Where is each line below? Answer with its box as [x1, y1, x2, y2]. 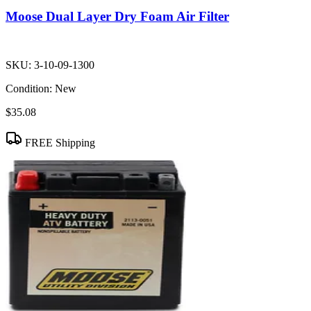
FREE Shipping [22, 136, 95, 149]
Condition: [6, 82, 52, 94]
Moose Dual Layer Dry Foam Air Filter [6, 9, 229, 24]
